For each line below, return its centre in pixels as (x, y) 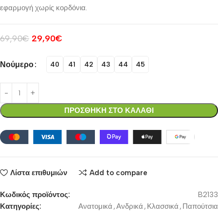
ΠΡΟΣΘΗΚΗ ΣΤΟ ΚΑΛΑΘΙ (109, 110)
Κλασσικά (163, 207)
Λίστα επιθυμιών (38, 173)
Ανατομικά (95, 207)
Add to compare (118, 173)
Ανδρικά (130, 207)
